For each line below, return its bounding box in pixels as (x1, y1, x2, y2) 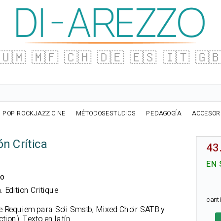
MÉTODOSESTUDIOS (75, 109, 136, 118)
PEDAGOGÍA (146, 109, 182, 118)
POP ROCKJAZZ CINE (2, 109, 66, 118)
